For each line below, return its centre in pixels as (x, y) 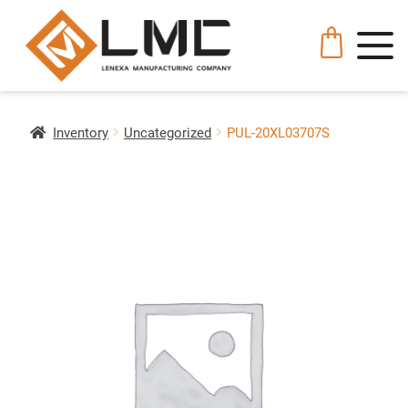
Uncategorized (167, 133)
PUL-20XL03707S (278, 133)
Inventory (81, 133)
